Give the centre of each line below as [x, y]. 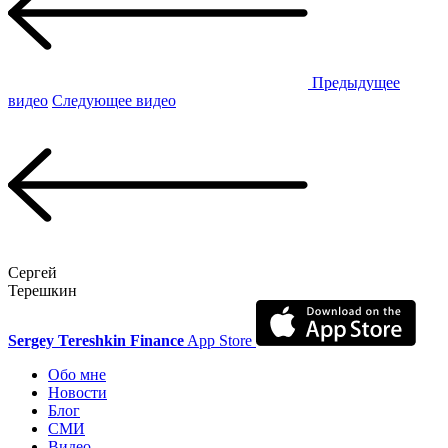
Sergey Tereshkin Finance [96, 341]
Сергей [32, 273]
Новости [77, 393]
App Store [220, 341]
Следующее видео [114, 101]
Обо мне [77, 375]
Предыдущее [354, 83]
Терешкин [42, 291]
